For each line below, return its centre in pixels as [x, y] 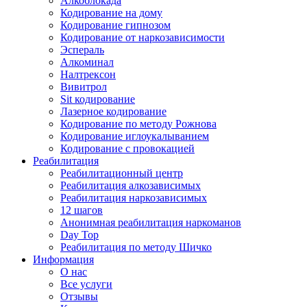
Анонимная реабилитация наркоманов [151, 222]
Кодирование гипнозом [115, 25]
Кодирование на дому [111, 13]
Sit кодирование [98, 99]
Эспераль [82, 50]
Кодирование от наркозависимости [143, 37]
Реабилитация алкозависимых [131, 185]
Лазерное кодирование [113, 111]
